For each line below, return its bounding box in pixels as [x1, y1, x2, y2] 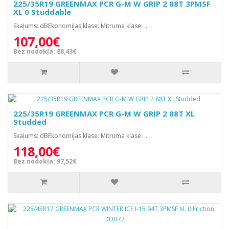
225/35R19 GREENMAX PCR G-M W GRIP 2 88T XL [13, 108, 195, 119]
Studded [13, 117, 47, 127]
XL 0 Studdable [13, 7, 71, 17]
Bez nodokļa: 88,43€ [13, 47, 77, 56]
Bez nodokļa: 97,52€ [13, 157, 77, 166]
